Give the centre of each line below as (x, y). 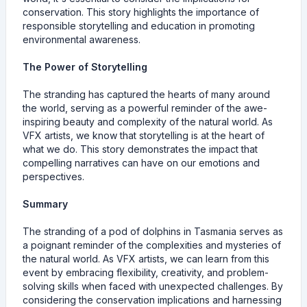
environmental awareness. (82, 40)
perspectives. (53, 177)
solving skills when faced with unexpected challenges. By (153, 286)
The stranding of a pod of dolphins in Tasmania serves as (153, 232)
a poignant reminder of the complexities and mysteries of (152, 245)
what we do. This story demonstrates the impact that (140, 149)
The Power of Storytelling (85, 67)
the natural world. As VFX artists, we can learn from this (146, 259)
